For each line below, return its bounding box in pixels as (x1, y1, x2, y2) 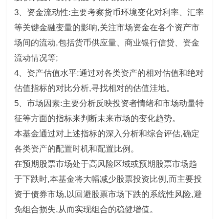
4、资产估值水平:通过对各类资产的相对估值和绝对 (14, 68, 204, 78)
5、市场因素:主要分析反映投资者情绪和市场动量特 (14, 98, 204, 108)
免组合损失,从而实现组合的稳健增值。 (14, 204, 158, 214)
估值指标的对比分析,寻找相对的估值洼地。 (14, 83, 175, 93)
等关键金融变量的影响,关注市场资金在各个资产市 (14, 22, 199, 32)
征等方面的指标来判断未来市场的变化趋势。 (14, 113, 180, 123)
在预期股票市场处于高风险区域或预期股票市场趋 (14, 159, 197, 169)
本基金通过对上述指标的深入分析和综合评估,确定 (14, 129, 199, 138)
